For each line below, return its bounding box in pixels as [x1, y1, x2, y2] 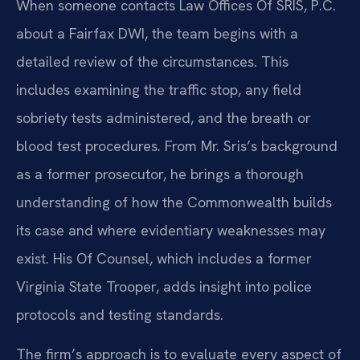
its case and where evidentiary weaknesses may [16, 220, 325, 239]
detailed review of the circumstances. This [16, 51, 288, 71]
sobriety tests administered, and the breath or [16, 108, 311, 127]
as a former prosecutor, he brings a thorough [16, 164, 304, 183]
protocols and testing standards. [16, 305, 223, 324]
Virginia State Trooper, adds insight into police [16, 276, 312, 296]
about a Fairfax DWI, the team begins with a [16, 23, 298, 43]
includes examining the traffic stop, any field [16, 80, 301, 99]
